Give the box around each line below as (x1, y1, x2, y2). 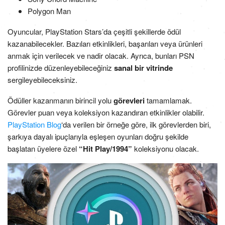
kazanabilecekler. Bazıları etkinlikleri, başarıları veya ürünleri (8, 38, 202, 49)
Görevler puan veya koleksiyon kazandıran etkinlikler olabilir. (8, 107, 204, 118)
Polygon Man (28, 6, 71, 17)
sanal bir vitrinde (114, 62, 173, 74)
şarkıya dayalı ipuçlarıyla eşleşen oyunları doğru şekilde (8, 131, 188, 142)
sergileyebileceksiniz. (8, 74, 77, 85)
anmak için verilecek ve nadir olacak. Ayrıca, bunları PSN (8, 50, 194, 61)
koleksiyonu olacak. (132, 143, 199, 154)
